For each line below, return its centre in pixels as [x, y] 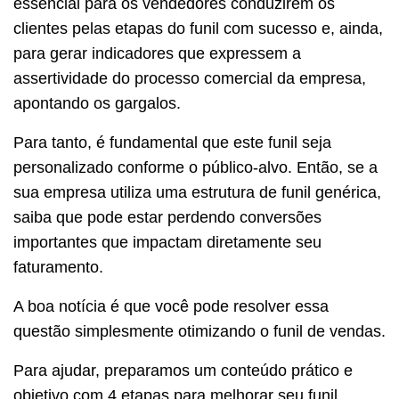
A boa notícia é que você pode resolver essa [171, 306]
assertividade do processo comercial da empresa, [190, 78]
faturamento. [58, 267]
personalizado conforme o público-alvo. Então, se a [195, 167]
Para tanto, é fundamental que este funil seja [172, 142]
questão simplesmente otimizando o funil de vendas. [199, 331]
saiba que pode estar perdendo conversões [167, 217]
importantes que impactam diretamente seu [167, 242]
